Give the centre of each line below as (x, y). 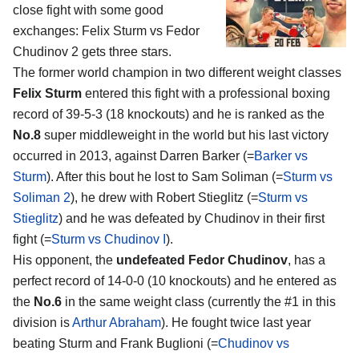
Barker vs (281, 155)
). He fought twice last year (236, 322)
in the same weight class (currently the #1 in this (199, 301)
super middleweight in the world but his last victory (185, 135)
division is (42, 322)
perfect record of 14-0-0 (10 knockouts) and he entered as (175, 280)
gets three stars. (125, 51)
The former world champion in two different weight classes (177, 72)
